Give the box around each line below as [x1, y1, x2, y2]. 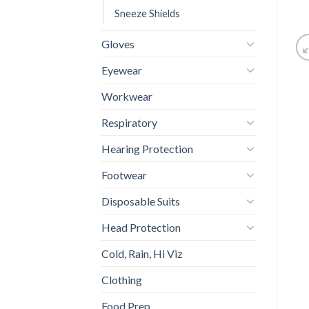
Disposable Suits [101, 194, 180, 208]
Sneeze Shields [114, 7, 180, 19]
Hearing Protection [101, 141, 193, 155]
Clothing [101, 272, 142, 286]
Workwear [101, 89, 152, 103]
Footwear [101, 168, 147, 181]
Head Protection [101, 220, 181, 234]
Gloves [101, 37, 134, 50]
